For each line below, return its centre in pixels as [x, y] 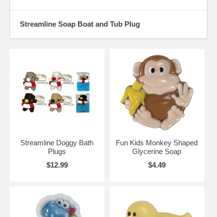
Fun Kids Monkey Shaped [157, 143]
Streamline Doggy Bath [57, 143]
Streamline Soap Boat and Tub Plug [80, 24]
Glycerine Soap [157, 151]
